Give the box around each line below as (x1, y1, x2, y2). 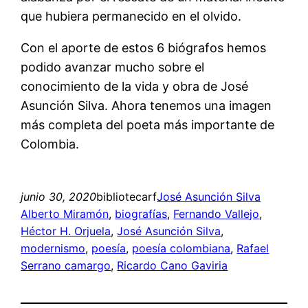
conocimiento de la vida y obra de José (21, 78, 249, 93)
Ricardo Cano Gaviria (117, 258, 228, 272)
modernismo (21, 241, 86, 255)
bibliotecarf (96, 189, 157, 203)
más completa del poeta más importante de (21, 117, 275, 132)
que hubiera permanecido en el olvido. (21, 8, 245, 23)
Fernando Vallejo (173, 206, 260, 221)
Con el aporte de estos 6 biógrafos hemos (21, 40, 267, 55)
